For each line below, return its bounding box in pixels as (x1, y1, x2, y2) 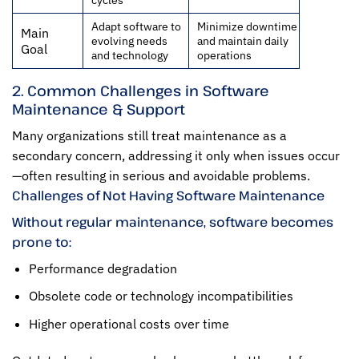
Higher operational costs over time (28, 316, 229, 333)
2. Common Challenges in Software (12, 80, 269, 100)
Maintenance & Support (12, 99, 185, 119)
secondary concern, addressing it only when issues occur (12, 147, 340, 163)
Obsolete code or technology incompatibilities (28, 288, 293, 305)
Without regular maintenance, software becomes (12, 212, 333, 231)
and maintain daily (197, 32, 288, 48)
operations (197, 46, 252, 63)
